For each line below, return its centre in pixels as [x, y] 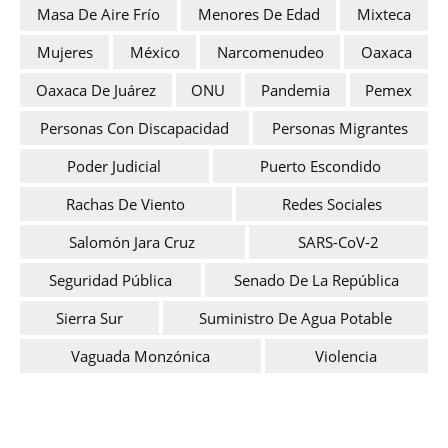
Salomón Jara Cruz [132, 242]
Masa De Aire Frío [98, 14]
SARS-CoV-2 [338, 242]
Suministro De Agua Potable [295, 318]
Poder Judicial [114, 166]
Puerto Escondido [320, 166]
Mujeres [64, 52]
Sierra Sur [89, 318]
